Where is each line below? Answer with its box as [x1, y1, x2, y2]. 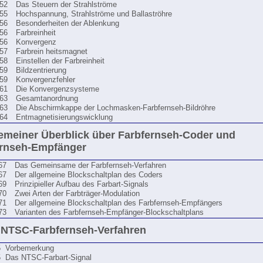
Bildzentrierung [16, 66, 66, 75]
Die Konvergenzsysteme [16, 85, 99, 93]
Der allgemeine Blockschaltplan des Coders [15, 171, 163, 179]
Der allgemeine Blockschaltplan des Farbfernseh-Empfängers [15, 199, 222, 207]
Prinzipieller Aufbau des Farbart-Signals [15, 180, 149, 188]
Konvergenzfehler [16, 76, 75, 84]
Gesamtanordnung [16, 95, 78, 103]
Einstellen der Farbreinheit [16, 57, 104, 65]
